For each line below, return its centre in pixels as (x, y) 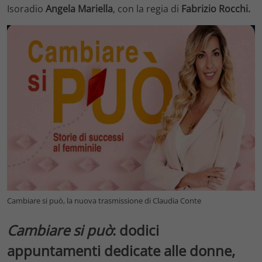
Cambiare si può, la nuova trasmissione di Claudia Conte (104, 200)
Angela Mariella (79, 8)
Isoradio (26, 8)
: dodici (136, 230)
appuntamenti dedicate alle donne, (121, 250)
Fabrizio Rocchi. (216, 8)
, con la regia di (147, 8)
